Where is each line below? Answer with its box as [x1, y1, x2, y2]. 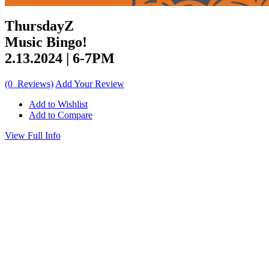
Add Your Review [55, 78, 124, 89]
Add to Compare [29, 109, 92, 120]
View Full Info [5, 130, 61, 141]
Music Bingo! [5, 34, 87, 50]
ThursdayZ [5, 17, 74, 34]
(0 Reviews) [5, 78, 53, 89]
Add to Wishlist [29, 98, 88, 109]
